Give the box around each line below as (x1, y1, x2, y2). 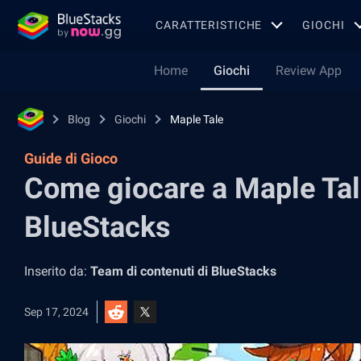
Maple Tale (170, 113, 223, 126)
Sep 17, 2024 (24, 305, 89, 318)
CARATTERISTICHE (156, 18, 263, 31)
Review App (275, 63, 342, 78)
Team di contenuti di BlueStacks (90, 263, 276, 279)
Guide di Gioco (24, 150, 118, 167)
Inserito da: (24, 263, 90, 279)
